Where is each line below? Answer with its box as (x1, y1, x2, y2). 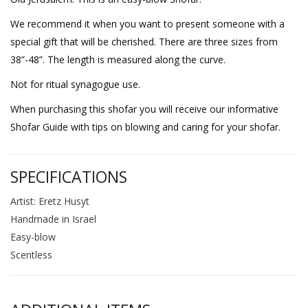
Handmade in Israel (10, 212, 96, 225)
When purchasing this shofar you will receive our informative (10, 102, 278, 115)
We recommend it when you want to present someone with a (10, 16, 285, 30)
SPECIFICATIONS (10, 165, 127, 188)
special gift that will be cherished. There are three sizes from (10, 34, 278, 48)
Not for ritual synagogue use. (10, 77, 140, 91)
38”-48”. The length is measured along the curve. (10, 52, 225, 66)
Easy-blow (10, 230, 56, 243)
